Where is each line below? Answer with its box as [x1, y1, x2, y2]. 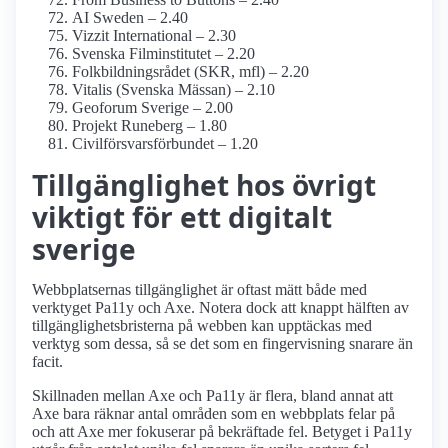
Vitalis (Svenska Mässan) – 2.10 [72, 81, 275, 99]
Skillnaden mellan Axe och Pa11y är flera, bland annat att [32, 387, 393, 405]
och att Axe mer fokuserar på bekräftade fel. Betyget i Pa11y [32, 423, 412, 441]
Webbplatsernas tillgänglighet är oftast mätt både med [32, 281, 367, 299]
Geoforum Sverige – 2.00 [72, 99, 233, 117]
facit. [32, 353, 63, 371]
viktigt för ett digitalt [32, 198, 332, 237]
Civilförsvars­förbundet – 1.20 [72, 135, 258, 153]
